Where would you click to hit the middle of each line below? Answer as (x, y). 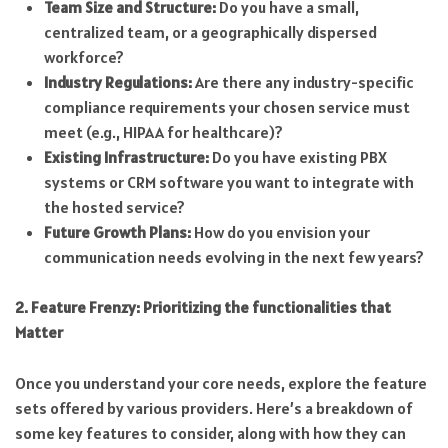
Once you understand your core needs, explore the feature (221, 383)
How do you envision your (280, 231)
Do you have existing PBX (297, 156)
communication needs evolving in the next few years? (233, 256)
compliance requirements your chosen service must (226, 106)
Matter (39, 332)
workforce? (83, 56)
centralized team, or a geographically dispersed (210, 31)
